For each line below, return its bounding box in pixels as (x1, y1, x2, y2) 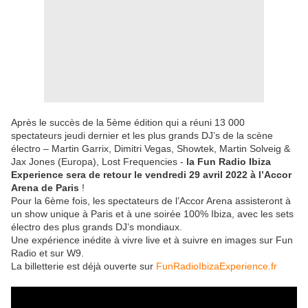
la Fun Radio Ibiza (186, 156, 271, 168)
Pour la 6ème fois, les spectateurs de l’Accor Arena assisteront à (11, 195, 291, 207)
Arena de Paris (11, 182, 79, 194)
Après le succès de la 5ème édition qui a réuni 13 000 (11, 117, 245, 129)
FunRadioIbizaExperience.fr (156, 261, 277, 272)
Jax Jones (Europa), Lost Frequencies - (11, 156, 186, 168)
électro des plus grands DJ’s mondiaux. (11, 221, 182, 233)
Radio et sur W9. (11, 247, 84, 259)
